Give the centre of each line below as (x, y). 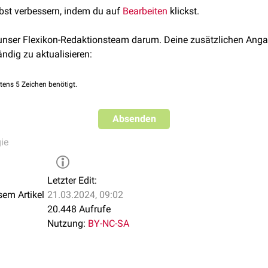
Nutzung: (66, 223)
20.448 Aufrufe (79, 209)
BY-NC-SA (109, 223)
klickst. (183, 11)
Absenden (134, 119)
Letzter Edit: (72, 180)
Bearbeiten (145, 11)
